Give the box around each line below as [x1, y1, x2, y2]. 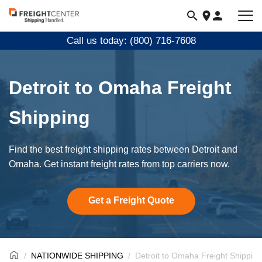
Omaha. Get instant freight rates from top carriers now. [9, 159, 230, 169]
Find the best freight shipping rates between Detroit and [9, 144, 237, 154]
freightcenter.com [8, 25, 84, 37]
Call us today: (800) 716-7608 [66, 35, 196, 46]
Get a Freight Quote [88, 195, 174, 205]
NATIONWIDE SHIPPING [31, 251, 123, 260]
